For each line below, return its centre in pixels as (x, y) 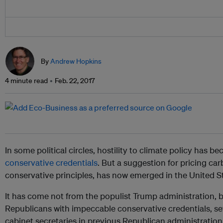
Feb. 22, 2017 (75, 81)
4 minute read (26, 81)
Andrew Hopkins (76, 61)
